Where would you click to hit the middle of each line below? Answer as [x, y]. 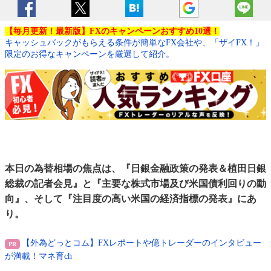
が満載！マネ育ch [38, 256]
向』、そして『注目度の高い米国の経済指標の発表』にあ [131, 199]
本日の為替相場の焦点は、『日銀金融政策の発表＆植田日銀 [135, 169]
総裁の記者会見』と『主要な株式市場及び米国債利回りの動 [135, 184]
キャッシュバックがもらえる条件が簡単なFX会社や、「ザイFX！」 [134, 43]
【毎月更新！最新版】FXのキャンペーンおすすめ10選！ [112, 31]
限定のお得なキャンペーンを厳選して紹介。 [90, 54]
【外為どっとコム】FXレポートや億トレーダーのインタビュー [142, 243]
